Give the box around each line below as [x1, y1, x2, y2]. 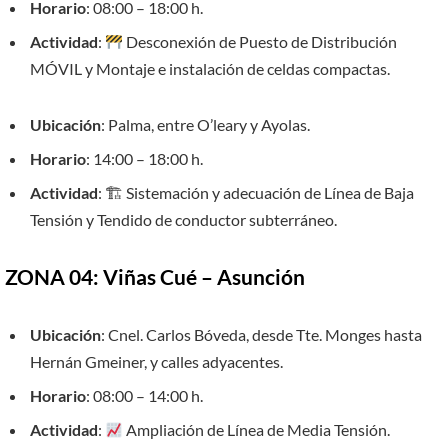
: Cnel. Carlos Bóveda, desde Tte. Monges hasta [101, 324, 422, 344]
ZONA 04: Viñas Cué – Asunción [5, 265, 305, 290]
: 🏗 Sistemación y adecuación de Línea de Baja [98, 183, 414, 203]
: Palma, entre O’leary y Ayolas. [101, 115, 310, 135]
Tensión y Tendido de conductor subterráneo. [30, 210, 337, 230]
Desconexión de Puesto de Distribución [123, 32, 398, 52]
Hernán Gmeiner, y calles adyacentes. [30, 351, 283, 371]
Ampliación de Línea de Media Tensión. [123, 419, 391, 439]
